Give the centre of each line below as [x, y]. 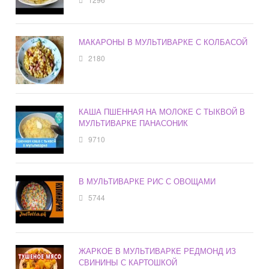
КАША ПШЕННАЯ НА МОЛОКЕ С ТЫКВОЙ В [162, 112]
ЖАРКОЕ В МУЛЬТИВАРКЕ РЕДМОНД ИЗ [158, 251]
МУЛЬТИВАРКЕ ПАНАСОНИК [134, 123]
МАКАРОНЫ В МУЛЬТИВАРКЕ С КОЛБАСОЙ [163, 42]
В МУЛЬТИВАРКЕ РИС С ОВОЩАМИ [147, 181]
